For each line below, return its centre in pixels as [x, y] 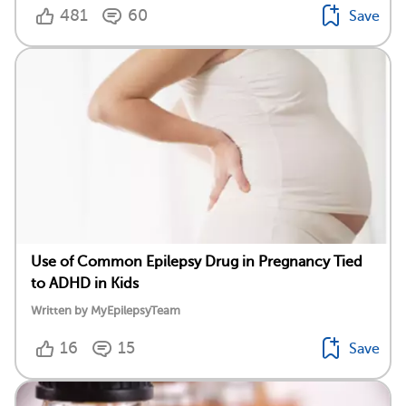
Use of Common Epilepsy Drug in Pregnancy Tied [197, 262]
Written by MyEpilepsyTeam [106, 311]
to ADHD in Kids [85, 284]
